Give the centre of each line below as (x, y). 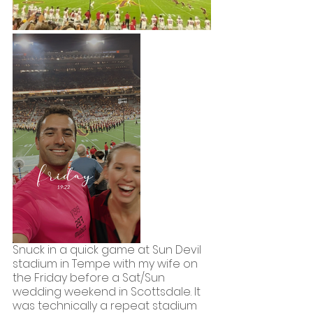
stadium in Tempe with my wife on (107, 263)
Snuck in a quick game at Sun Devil (108, 249)
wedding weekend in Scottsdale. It (108, 291)
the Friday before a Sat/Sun (90, 277)
